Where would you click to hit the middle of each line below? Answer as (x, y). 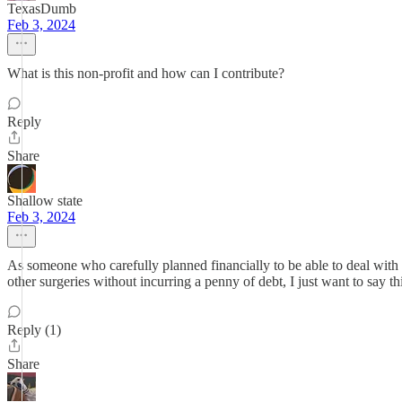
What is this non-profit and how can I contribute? (146, 73)
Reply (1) (34, 330)
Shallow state (45, 201)
